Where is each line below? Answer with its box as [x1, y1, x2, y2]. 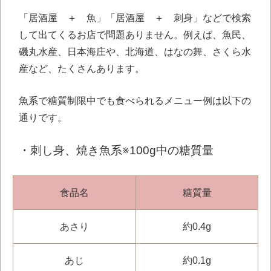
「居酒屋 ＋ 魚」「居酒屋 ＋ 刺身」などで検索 [19, 12, 251, 23]
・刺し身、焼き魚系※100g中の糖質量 [19, 144, 214, 157]
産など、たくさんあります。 [19, 63, 145, 74]
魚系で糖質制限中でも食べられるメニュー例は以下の [19, 96, 251, 106]
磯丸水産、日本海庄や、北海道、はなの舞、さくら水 [19, 46, 251, 57]
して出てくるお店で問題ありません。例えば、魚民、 [19, 29, 251, 40]
